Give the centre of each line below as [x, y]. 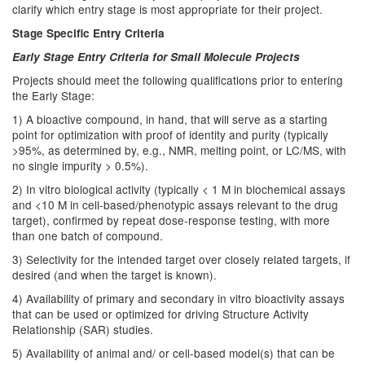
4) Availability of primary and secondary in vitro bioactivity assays [178, 298]
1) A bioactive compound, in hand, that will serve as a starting [170, 119]
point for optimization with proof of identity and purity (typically [170, 134]
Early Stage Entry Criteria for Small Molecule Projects [156, 57]
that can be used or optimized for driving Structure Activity [161, 314]
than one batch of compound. [88, 235]
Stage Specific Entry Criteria [88, 33]
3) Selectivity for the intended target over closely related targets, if [181, 259]
